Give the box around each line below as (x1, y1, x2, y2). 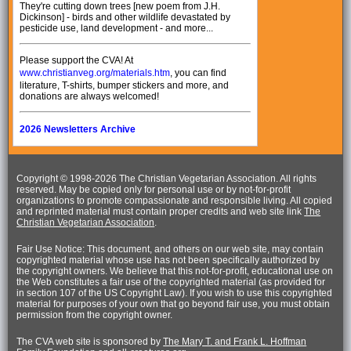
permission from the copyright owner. (16, 309, 173, 321)
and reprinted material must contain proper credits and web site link (16, 206, 305, 218)
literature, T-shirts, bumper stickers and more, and (20, 79, 230, 91)
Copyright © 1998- (16, 173, 96, 185)
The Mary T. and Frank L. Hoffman (163, 336, 307, 348)
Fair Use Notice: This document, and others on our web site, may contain (16, 244, 324, 255)
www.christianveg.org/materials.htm (20, 67, 171, 78)
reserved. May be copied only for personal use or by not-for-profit (16, 184, 291, 196)
